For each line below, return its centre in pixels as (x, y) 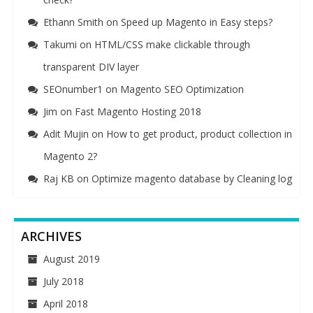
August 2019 (72, 259)
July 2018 (64, 281)
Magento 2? (70, 156)
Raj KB (59, 178)
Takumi (60, 44)
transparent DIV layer (91, 66)
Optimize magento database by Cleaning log (192, 178)
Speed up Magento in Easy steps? (197, 22)
